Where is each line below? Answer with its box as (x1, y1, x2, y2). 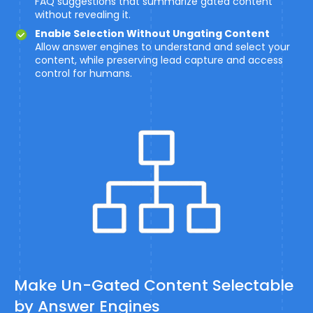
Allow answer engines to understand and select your (35, 40, 290, 54)
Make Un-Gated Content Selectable (14, 275, 293, 297)
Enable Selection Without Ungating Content (35, 27, 270, 41)
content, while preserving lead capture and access (35, 53, 283, 68)
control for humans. (35, 66, 132, 81)
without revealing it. (35, 8, 131, 22)
